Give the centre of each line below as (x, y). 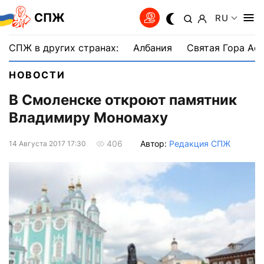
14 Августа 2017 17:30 (47, 143)
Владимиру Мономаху (88, 118)
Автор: (155, 143)
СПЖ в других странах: (64, 48)
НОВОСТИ (37, 75)
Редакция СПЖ (200, 143)
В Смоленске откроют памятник (123, 100)
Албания (153, 48)
